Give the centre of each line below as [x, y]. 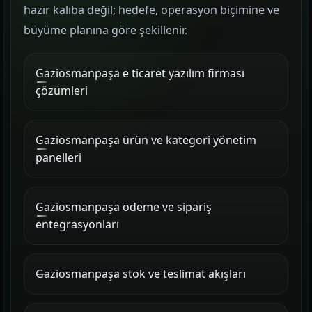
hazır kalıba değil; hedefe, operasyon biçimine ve [151, 10]
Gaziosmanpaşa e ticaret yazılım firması [140, 73]
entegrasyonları [77, 224]
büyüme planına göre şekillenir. [106, 30]
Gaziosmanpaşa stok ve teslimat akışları [141, 274]
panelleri [58, 157]
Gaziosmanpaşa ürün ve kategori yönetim [146, 140]
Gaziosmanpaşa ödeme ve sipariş [124, 207]
